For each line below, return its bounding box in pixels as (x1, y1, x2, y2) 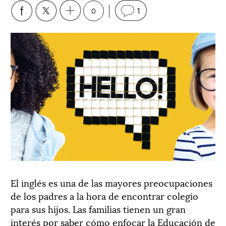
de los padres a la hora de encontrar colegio (11, 188, 198, 202)
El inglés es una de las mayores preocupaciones (11, 175, 212, 189)
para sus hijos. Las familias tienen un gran (11, 201, 186, 215)
